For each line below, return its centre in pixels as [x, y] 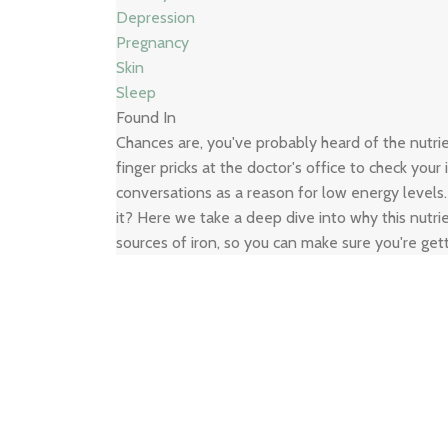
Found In [146, 117]
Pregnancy [153, 42]
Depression [156, 17]
